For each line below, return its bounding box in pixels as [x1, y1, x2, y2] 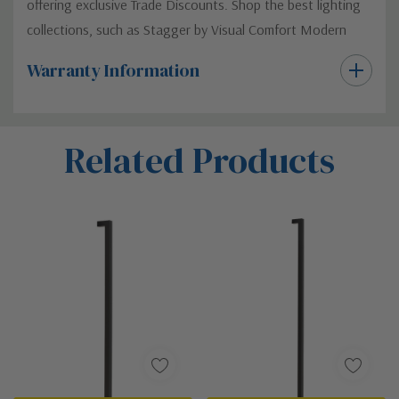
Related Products [64, 135, 335, 184]
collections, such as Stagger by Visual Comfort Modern [27, 20, 346, 38]
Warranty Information [27, 57, 199, 83]
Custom [27, 115, 88, 141]
